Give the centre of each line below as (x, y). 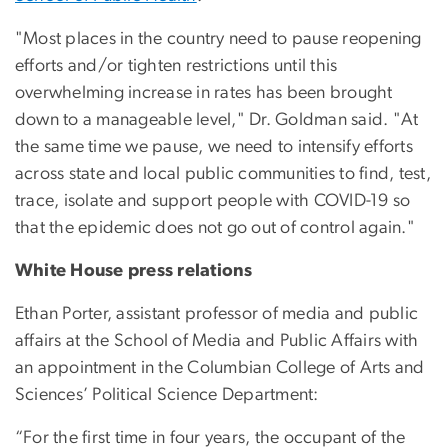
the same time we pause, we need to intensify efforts (214, 147)
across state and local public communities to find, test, (223, 174)
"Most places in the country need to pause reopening (218, 39)
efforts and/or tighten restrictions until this (176, 66)
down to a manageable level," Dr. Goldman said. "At (217, 120)
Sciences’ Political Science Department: (167, 395)
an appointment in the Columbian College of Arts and (220, 368)
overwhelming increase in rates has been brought (204, 93)
